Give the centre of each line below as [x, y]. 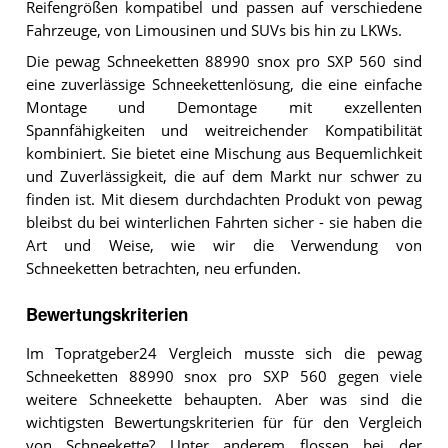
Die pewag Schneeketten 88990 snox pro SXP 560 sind [223, 61]
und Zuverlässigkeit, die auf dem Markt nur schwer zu [223, 176]
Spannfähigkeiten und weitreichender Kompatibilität [223, 130]
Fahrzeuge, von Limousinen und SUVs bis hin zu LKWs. [213, 31]
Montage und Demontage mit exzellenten [223, 107]
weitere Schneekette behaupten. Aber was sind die [223, 400]
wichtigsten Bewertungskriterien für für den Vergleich [223, 423]
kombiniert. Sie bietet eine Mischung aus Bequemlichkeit [223, 153]
